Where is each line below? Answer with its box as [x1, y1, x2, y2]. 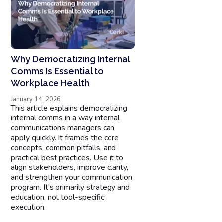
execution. [11, 202, 46, 213]
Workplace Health [11, 78, 90, 89]
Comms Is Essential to [11, 66, 104, 77]
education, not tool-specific [11, 192, 105, 203]
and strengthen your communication [11, 172, 133, 183]
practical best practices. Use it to [11, 152, 124, 164]
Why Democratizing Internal [11, 54, 130, 65]
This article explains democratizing [11, 103, 128, 114]
